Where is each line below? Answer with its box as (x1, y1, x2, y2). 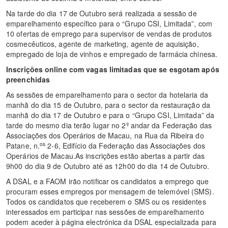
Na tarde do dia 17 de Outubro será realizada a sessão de (6, 8, 197, 19)
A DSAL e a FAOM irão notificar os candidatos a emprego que (6, 176, 209, 187)
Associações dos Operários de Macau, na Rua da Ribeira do (6, 130, 204, 141)
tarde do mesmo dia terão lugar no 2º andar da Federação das (6, 120, 212, 131)
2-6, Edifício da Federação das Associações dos (45, 140, 205, 151)
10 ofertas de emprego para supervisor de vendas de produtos (6, 28, 212, 39)
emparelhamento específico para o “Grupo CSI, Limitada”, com (6, 18, 212, 29)
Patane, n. (6, 140, 40, 151)
